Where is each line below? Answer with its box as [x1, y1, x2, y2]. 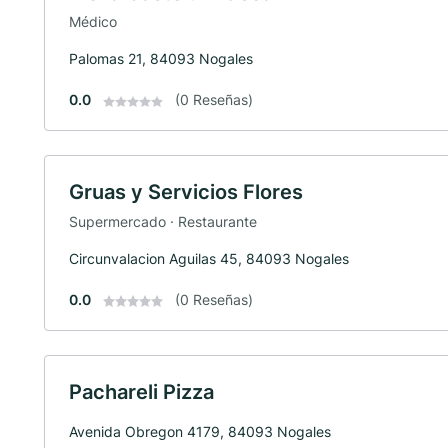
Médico [69, 13, 117, 31]
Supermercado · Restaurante [69, 212, 257, 230]
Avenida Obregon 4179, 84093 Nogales [69, 422, 331, 440]
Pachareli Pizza [69, 379, 214, 404]
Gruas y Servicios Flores [69, 180, 303, 205]
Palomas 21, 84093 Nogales [69, 50, 253, 68]
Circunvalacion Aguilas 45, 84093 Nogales [69, 249, 349, 267]
